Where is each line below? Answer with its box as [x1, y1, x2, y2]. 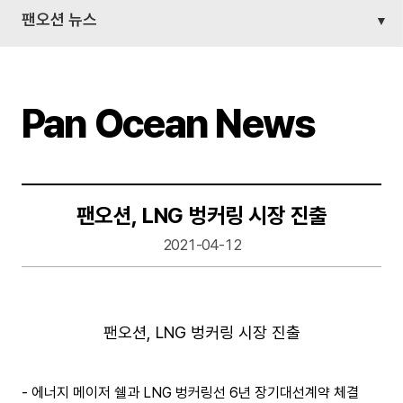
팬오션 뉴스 [22, 10, 97, 29]
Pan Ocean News [22, 100, 316, 148]
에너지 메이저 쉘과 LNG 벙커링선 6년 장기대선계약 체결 [31, 384, 359, 401]
